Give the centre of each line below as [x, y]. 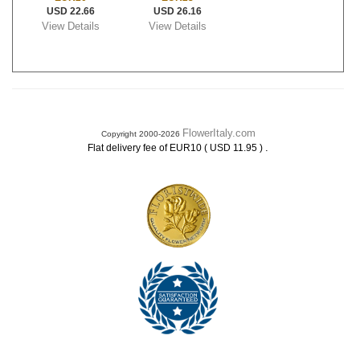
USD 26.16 [178, 11]
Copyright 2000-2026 [141, 134]
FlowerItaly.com [219, 133]
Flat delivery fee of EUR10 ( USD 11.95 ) [176, 148]
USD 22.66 [70, 11]
